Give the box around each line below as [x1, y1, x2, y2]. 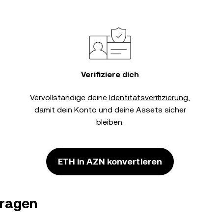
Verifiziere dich [81, 70, 139, 79]
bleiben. [96, 117, 124, 127]
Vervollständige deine [30, 93, 109, 102]
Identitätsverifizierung [109, 93, 188, 102]
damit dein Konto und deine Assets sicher [34, 105, 186, 114]
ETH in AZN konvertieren [58, 156, 162, 166]
